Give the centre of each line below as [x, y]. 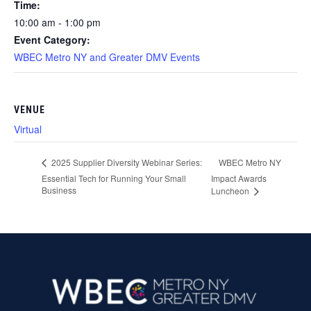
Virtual [28, 129]
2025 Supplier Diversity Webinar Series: [126, 162]
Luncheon [232, 191]
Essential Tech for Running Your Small [114, 178]
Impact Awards [239, 178]
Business [59, 190]
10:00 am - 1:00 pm [57, 22]
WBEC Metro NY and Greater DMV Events [107, 57]
